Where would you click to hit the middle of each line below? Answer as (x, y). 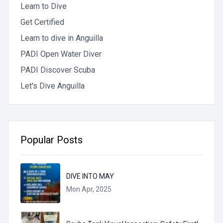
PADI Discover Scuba (58, 70)
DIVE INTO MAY (90, 176)
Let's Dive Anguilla (53, 86)
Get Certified (42, 22)
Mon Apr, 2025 (89, 189)
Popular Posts (52, 140)
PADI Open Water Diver (61, 54)
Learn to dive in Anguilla (62, 38)
